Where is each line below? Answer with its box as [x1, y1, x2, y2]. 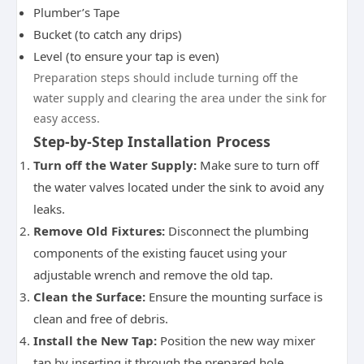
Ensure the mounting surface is [145, 288, 323, 305]
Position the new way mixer [157, 332, 315, 349]
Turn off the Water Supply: [33, 157, 197, 173]
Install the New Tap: [33, 332, 157, 349]
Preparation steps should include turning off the [33, 70, 298, 85]
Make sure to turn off [197, 157, 318, 173]
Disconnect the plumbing [165, 223, 309, 239]
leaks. [33, 201, 65, 217]
